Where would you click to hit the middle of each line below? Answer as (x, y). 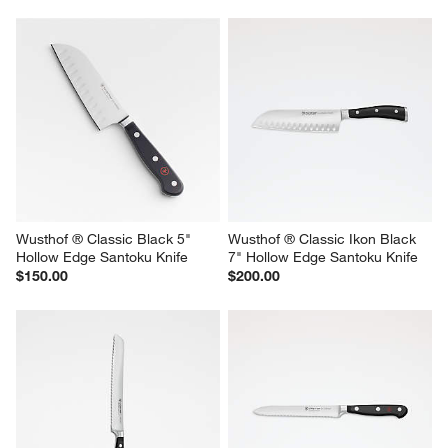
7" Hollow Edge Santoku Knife (323, 257)
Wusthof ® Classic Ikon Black (324, 239)
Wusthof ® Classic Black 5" (106, 239)
